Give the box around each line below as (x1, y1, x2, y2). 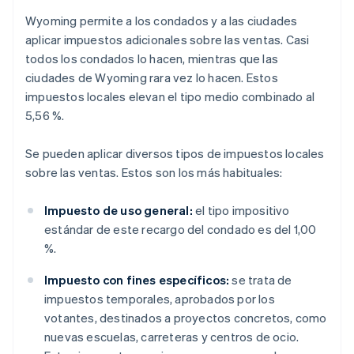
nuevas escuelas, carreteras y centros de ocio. (44, 329, 299, 345)
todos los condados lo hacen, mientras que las (25, 51, 279, 67)
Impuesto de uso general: (44, 202, 193, 219)
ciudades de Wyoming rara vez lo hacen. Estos (25, 70, 278, 86)
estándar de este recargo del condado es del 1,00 (44, 221, 317, 238)
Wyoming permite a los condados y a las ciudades (25, 13, 298, 29)
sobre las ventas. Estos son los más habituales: (25, 164, 283, 181)
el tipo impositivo (192, 202, 290, 219)
